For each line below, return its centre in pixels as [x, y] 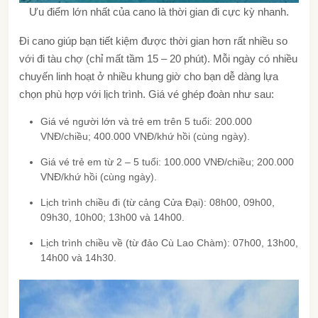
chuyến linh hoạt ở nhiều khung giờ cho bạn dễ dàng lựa [149, 76]
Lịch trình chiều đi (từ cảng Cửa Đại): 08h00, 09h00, [158, 202]
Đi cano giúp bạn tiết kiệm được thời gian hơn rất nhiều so [153, 40]
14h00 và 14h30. [78, 257]
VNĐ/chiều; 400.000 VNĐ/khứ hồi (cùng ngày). [145, 136]
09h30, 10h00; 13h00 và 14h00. [113, 217]
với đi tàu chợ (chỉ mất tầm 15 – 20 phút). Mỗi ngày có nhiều [158, 58]
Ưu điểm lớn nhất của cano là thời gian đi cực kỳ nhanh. [159, 11]
